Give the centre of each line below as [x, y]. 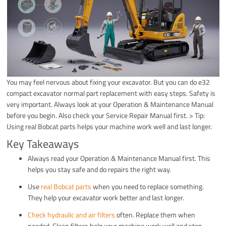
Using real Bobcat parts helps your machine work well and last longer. [109, 126]
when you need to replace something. [148, 186]
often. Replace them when [155, 214]
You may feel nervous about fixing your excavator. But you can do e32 [108, 82]
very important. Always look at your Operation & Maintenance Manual [110, 104]
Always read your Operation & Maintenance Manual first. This [119, 158]
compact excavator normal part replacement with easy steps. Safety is [111, 93]
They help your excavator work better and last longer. [106, 197]
